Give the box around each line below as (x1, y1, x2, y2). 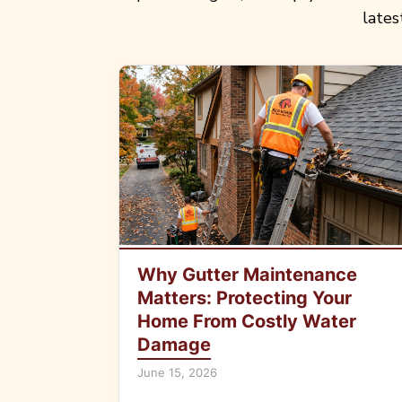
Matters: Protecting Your (137, 287, 352, 310)
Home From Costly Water (137, 310, 356, 333)
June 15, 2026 (137, 365, 217, 380)
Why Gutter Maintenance (137, 264, 357, 286)
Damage (137, 334, 211, 356)
